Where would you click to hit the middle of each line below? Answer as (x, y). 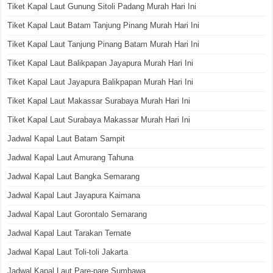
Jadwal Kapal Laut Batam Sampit (66, 138)
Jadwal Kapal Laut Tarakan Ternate (69, 233)
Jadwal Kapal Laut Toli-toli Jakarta (68, 252)
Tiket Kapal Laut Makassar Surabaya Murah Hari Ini (99, 101)
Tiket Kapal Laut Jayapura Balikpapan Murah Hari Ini (101, 82)
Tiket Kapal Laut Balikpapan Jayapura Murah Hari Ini (101, 63)
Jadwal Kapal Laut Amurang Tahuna (71, 157)
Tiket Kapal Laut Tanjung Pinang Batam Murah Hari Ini (104, 44)
